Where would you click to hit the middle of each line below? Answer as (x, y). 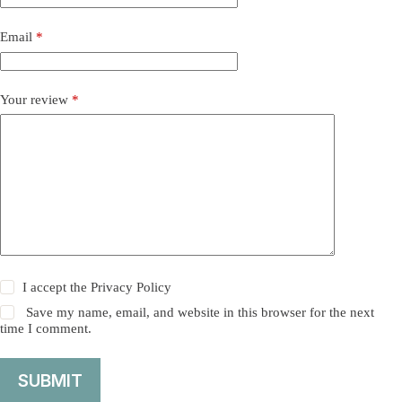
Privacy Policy (131, 288)
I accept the (57, 288)
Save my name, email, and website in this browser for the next (201, 313)
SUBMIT (50, 380)
